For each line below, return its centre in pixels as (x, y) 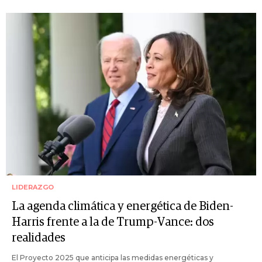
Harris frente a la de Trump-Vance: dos (113, 222)
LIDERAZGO (33, 187)
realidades (39, 238)
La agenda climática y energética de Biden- (123, 206)
